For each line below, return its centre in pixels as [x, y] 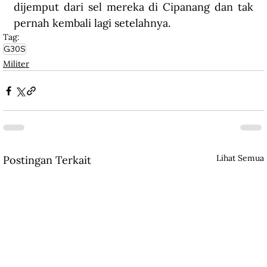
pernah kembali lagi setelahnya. [92, 23]
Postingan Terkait [47, 160]
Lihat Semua [240, 158]
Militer [16, 64]
